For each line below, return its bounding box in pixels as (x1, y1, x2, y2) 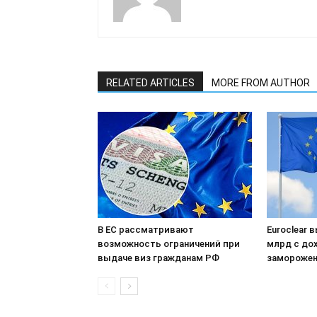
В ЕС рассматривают (98, 224, 194, 235)
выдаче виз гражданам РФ (98, 253, 219, 263)
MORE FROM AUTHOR (212, 77, 310, 88)
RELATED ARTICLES (106, 77, 195, 88)
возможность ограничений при (98, 238, 240, 249)
